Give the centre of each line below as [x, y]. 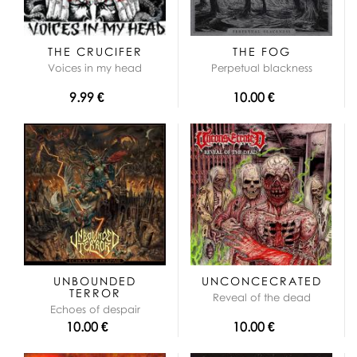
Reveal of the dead [261, 297]
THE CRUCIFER [95, 51]
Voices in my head [95, 67]
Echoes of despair [95, 309]
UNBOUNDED [95, 280]
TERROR [95, 292]
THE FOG [261, 51]
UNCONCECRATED [261, 280]
